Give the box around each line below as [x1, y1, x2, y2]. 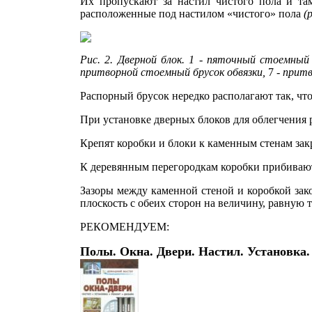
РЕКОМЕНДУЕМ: [80, 221, 169, 233]
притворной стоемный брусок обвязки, [80, 66, 268, 78]
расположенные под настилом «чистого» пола [80, 8, 304, 19]
